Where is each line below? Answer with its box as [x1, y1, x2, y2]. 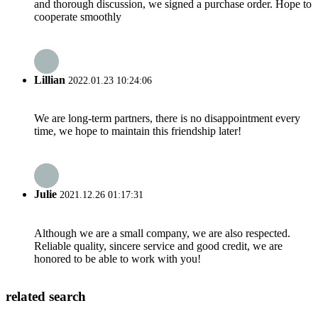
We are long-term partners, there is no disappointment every [34, 112, 300, 125]
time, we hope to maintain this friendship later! [34, 125, 241, 138]
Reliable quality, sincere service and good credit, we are [34, 239, 283, 252]
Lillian [34, 73, 65, 86]
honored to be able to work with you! [34, 252, 201, 265]
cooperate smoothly [34, 10, 121, 23]
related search [6, 289, 86, 305]
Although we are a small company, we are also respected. [34, 226, 290, 239]
